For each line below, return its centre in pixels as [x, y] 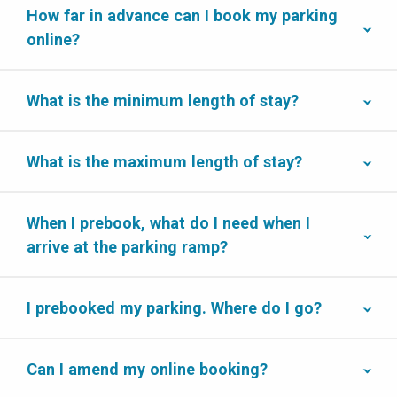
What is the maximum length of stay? [164, 162]
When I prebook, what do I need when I [168, 223]
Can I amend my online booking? [147, 369]
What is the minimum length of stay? [163, 101]
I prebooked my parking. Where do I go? [174, 308]
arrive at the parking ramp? [127, 247]
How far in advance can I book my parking [182, 16]
